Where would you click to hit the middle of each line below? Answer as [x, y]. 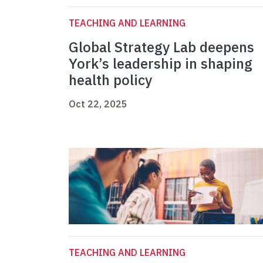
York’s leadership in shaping [161, 64]
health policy [110, 80]
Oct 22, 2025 [98, 104]
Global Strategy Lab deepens [161, 47]
